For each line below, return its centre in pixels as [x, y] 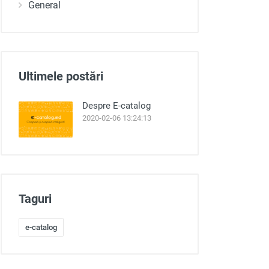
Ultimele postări [61, 76]
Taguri [35, 199]
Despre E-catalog [116, 106]
